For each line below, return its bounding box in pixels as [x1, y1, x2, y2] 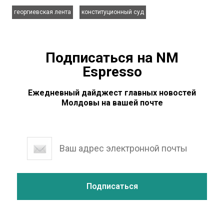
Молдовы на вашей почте [61, 97, 163, 107]
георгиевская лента [14, 8, 71, 15]
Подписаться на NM [45, 49, 178, 66]
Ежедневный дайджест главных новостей [28, 87, 196, 97]
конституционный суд [81, 8, 144, 15]
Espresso [82, 63, 142, 80]
